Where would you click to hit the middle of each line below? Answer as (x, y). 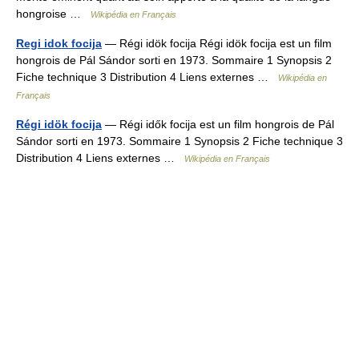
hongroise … (53, 14)
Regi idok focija (59, 43)
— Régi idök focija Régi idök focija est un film (217, 43)
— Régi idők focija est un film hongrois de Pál (218, 124)
